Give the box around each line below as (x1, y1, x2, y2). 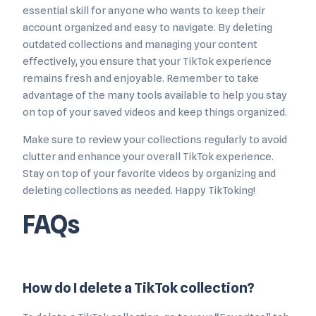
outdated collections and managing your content (23, 38, 257, 51)
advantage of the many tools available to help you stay (23, 89, 287, 102)
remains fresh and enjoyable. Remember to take (23, 72, 259, 85)
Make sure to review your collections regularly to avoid (23, 133, 287, 147)
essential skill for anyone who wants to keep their (23, 4, 265, 18)
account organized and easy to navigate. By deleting (23, 21, 272, 35)
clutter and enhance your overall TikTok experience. (23, 150, 274, 164)
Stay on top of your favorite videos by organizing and (23, 167, 276, 181)
